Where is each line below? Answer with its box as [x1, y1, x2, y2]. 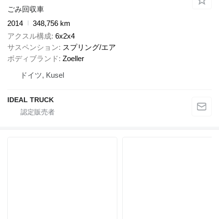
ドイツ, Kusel [20, 71, 64, 80]
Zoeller [63, 54, 84, 63]
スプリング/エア [63, 43, 116, 52]
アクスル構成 [7, 32, 51, 41]
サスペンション [7, 43, 59, 52]
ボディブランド [7, 54, 59, 63]
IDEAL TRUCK [7, 96, 54, 104]
